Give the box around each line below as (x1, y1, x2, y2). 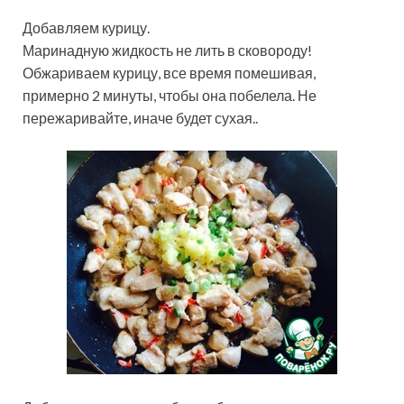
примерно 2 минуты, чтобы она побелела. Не (23, 87, 317, 105)
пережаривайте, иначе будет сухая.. (23, 109, 258, 127)
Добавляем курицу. (23, 19, 150, 37)
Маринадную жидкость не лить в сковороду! (23, 41, 312, 60)
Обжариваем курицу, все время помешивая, (23, 64, 316, 82)
